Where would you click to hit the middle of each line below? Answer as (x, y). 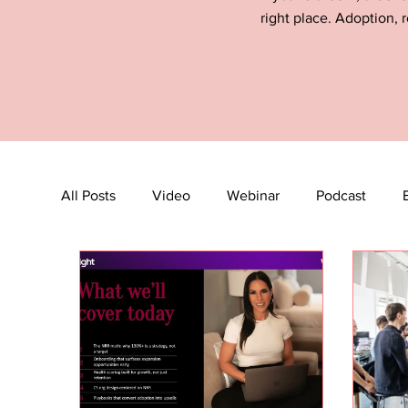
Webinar (254, 196)
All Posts (89, 196)
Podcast (342, 196)
